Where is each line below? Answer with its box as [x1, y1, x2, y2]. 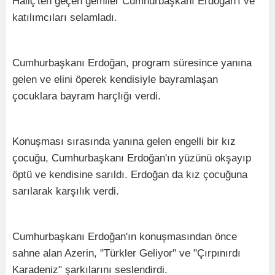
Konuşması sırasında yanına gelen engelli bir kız [12, 135, 236, 147]
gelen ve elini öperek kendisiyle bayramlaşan [12, 73, 218, 85]
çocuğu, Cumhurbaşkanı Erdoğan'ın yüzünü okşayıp [12, 152, 251, 164]
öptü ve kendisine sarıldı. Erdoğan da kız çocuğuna [12, 168, 247, 180]
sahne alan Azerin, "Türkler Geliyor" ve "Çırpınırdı [12, 247, 241, 259]
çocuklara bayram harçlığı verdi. [12, 90, 161, 102]
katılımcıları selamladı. [12, 11, 117, 23]
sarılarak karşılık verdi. [12, 185, 119, 197]
